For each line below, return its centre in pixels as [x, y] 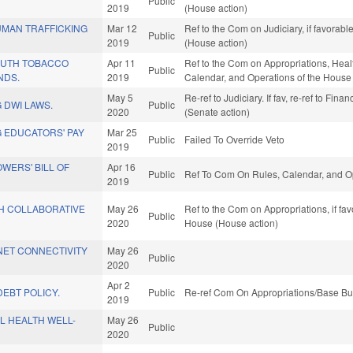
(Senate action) [217, 112]
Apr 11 [122, 63]
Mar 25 [123, 132]
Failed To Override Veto [235, 139]
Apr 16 [122, 167]
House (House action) [232, 223]
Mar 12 [123, 28]
